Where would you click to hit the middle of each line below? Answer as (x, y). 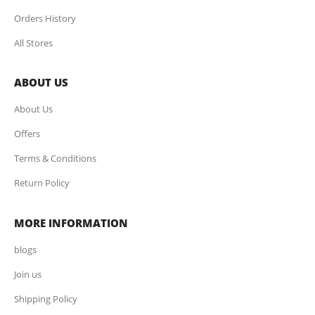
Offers (27, 134)
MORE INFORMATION (71, 223)
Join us (28, 275)
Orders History (45, 18)
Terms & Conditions (55, 159)
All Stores (33, 43)
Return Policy (42, 183)
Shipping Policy (46, 299)
